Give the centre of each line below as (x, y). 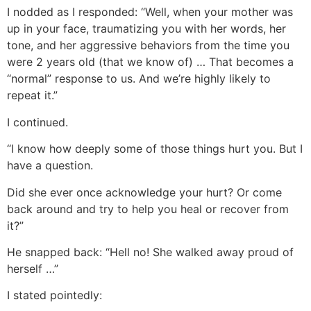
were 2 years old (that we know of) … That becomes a (150, 62)
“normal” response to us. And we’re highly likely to (139, 79)
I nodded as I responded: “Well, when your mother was (150, 12)
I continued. (37, 122)
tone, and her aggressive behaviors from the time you (148, 45)
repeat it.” (32, 95)
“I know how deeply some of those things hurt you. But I (155, 149)
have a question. (50, 166)
